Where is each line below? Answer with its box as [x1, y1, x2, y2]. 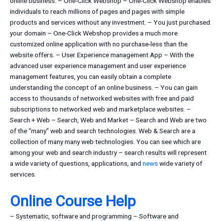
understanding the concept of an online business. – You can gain [10, 83, 198, 92]
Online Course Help [10, 192, 136, 210]
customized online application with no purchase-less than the [10, 40, 187, 48]
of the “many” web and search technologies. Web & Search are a [10, 127, 195, 135]
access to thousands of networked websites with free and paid [10, 94, 194, 103]
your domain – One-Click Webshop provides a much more [10, 29, 178, 37]
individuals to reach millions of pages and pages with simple [10, 7, 184, 16]
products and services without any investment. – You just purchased [10, 18, 210, 27]
